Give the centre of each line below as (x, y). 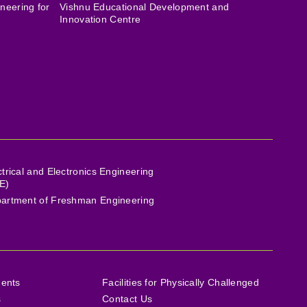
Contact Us (127, 298)
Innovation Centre (100, 19)
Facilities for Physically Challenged (181, 282)
